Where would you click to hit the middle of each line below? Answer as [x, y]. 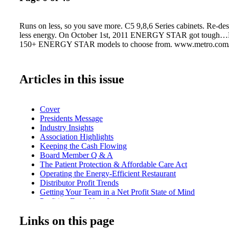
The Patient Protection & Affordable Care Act [113, 164]
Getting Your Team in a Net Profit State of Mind [117, 192]
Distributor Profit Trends [79, 182]
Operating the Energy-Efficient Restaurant [108, 173]
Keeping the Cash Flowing [83, 146]
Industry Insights [67, 127]
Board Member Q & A [76, 155]
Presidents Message [71, 118]
